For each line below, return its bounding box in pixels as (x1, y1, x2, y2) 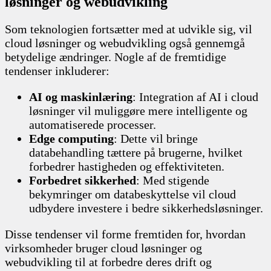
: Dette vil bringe (114, 131, 198, 145)
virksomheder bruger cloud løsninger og (5, 241, 202, 255)
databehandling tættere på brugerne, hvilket (29, 145, 243, 159)
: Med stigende (136, 173, 209, 187)
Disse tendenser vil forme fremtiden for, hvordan (5, 227, 246, 241)
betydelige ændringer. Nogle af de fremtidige (5, 50, 226, 64)
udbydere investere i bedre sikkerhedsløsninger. (29, 201, 263, 215)
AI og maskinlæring (29, 90, 132, 103)
